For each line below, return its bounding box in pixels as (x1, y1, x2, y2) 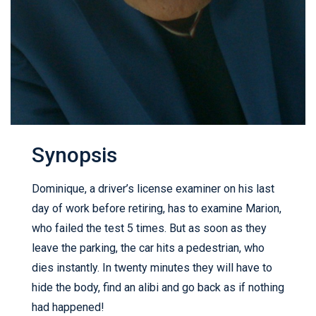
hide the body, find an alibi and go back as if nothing (32, 281, 284, 295)
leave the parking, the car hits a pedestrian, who (32, 241, 265, 255)
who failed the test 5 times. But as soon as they (32, 221, 267, 236)
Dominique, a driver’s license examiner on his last (32, 182, 274, 196)
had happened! (32, 300, 104, 315)
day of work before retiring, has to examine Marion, (32, 202, 281, 216)
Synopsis (32, 142, 117, 168)
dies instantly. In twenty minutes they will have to (32, 261, 272, 275)
